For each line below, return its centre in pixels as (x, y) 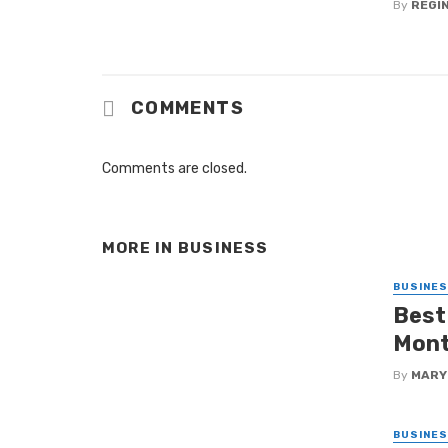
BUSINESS (223, 247)
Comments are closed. (174, 168)
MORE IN (140, 247)
